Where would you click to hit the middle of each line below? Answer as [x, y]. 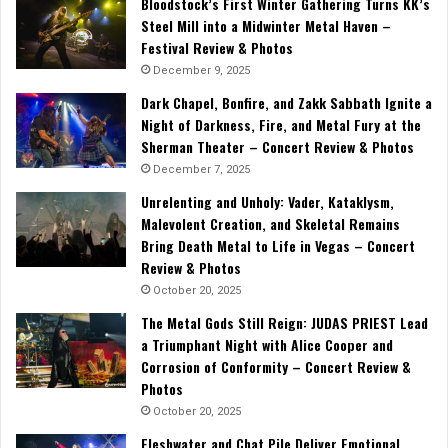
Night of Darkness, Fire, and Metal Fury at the [281, 124]
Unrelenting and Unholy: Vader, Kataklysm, [267, 201]
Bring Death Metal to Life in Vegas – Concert [278, 245]
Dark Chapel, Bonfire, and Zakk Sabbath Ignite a [286, 102]
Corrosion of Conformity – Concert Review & [276, 366]
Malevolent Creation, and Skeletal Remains [270, 223]
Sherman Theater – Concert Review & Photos [277, 146]
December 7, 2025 [201, 169]
